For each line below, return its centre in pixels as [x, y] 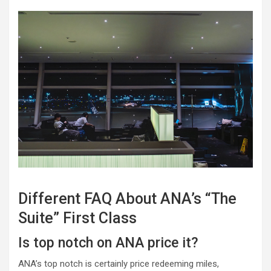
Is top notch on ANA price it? [108, 243]
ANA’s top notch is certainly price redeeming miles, [119, 264]
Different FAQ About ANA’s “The [127, 199]
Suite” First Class [77, 218]
